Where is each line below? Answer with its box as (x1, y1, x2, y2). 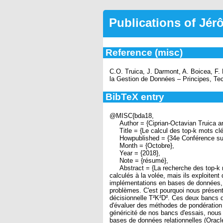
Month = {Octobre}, (110, 141, 174, 149)
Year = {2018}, (110, 149, 160, 157)
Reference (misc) (105, 47, 183, 58)
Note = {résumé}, (110, 156, 168, 164)
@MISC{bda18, (110, 111, 154, 119)
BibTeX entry (105, 92, 164, 103)
